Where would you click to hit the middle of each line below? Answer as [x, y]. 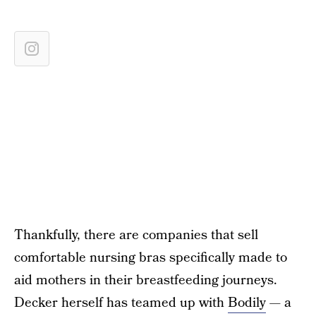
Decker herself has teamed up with [121, 303]
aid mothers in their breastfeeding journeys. [146, 280]
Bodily [247, 303]
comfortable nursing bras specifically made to [151, 258]
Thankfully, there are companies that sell [136, 235]
